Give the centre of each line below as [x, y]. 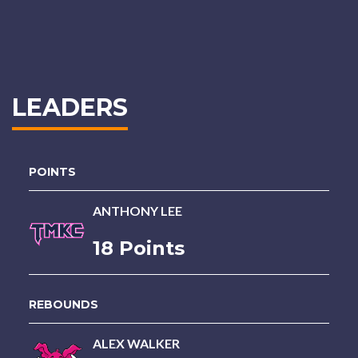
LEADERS [70, 107]
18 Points [138, 248]
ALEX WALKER [136, 343]
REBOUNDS [63, 304]
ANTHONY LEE [137, 211]
